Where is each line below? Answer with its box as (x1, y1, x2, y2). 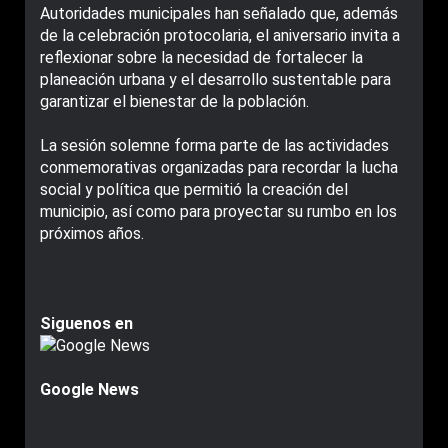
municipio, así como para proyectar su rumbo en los (40, 202, 397, 221)
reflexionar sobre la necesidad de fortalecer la (40, 48, 363, 67)
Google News (40, 380, 139, 399)
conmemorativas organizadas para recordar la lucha (40, 158, 398, 177)
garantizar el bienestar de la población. (40, 92, 309, 111)
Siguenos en (40, 314, 133, 333)
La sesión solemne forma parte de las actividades (40, 136, 389, 155)
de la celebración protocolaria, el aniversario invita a (40, 26, 400, 45)
